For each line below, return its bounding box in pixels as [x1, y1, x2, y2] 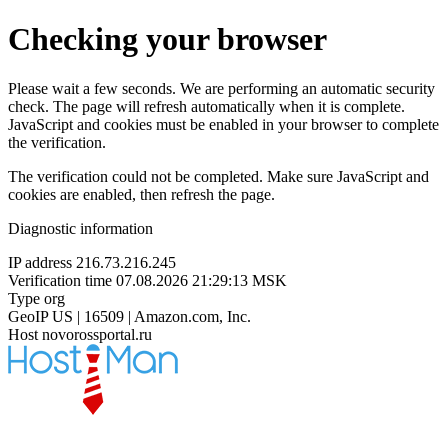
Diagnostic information [8, 219, 153, 237]
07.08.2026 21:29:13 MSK [116, 271, 287, 289]
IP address [8, 253, 72, 271]
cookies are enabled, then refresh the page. [8, 185, 275, 203]
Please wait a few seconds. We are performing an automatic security [8, 79, 435, 97]
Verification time [8, 271, 112, 289]
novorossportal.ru [42, 325, 152, 343]
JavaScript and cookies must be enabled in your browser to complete [8, 115, 439, 133]
